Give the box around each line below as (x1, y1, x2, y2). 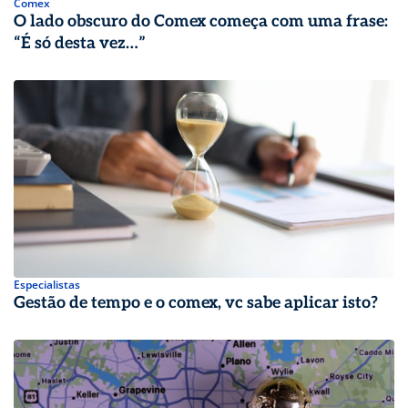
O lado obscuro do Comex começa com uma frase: (14, 11, 388, 31)
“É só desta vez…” (14, 33, 146, 53)
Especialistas (14, 276, 80, 292)
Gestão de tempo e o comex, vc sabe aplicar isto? (14, 292, 378, 312)
